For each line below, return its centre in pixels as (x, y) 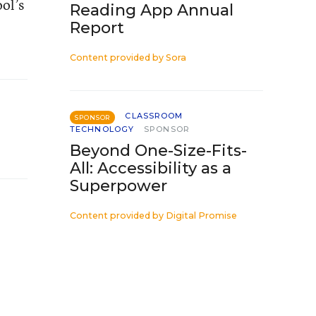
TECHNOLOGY (102, 129)
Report (97, 28)
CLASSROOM (154, 116)
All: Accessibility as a (151, 168)
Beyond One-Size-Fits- (158, 151)
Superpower (119, 186)
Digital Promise (201, 215)
